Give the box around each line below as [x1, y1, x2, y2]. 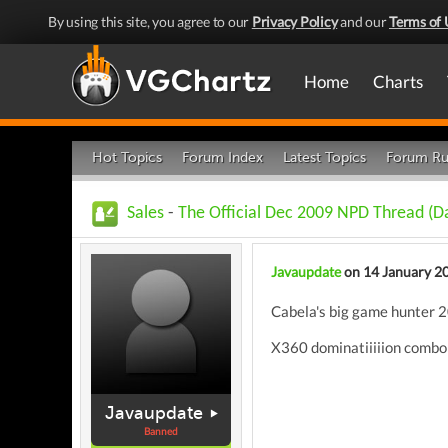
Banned [144, 425, 178, 437]
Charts [373, 71, 423, 92]
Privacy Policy [251, 13, 338, 30]
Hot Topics [92, 149, 162, 166]
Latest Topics [283, 149, 366, 166]
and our [337, 13, 389, 30]
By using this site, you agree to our [48, 13, 252, 30]
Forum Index [182, 149, 263, 166]
